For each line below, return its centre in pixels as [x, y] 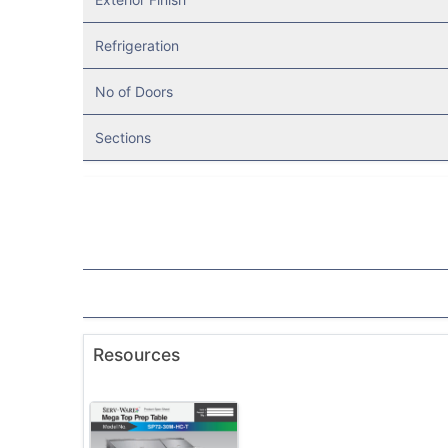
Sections [122, 138]
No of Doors [133, 92]
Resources [136, 355]
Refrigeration [136, 46]
